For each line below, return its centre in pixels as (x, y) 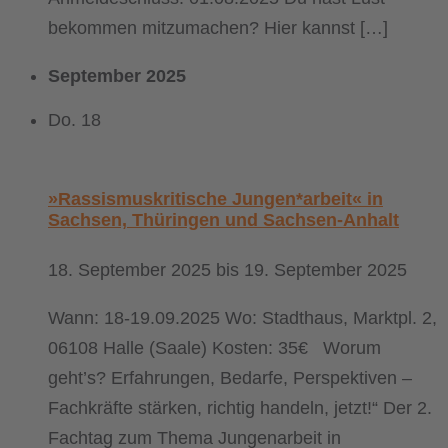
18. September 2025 (129, 269)
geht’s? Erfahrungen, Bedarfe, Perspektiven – (230, 377)
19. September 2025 (325, 269)
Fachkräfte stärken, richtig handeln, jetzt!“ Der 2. (240, 407)
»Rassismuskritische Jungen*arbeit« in (215, 198)
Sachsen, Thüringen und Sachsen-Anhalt (223, 219)
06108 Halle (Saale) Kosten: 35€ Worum (214, 347)
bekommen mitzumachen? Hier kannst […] (218, 27)
